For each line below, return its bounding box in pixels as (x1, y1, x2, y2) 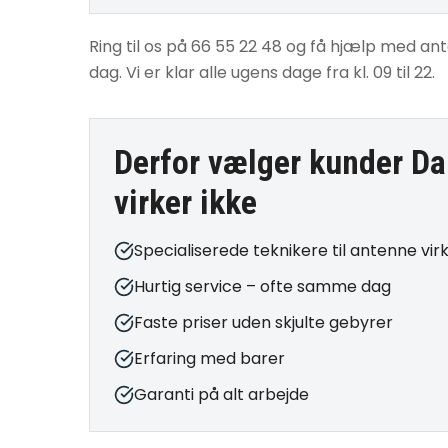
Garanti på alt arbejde (134, 383, 309, 406)
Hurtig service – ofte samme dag (134, 275, 391, 298)
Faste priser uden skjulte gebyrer (134, 311, 393, 334)
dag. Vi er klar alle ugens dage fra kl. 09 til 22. (89, 61, 435, 84)
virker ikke (114, 183, 257, 222)
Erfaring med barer (134, 347, 285, 370)
